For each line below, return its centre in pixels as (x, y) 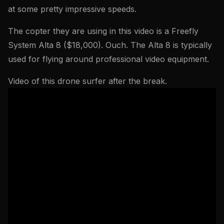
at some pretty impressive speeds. (72, 9)
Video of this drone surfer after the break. (87, 81)
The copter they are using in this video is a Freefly (103, 31)
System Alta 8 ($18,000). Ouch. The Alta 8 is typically (110, 45)
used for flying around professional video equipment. (108, 59)
